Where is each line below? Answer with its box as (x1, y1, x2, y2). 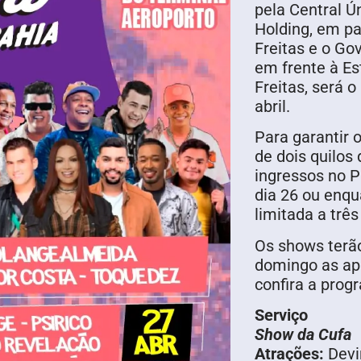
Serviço (254, 305, 308, 326)
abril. (254, 97, 290, 116)
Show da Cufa (254, 325, 351, 345)
